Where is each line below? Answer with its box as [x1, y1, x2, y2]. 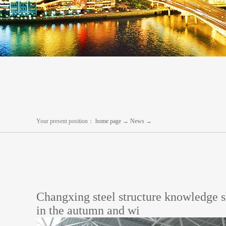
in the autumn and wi [36, 204, 140, 217]
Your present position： [36, 118, 94, 125]
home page [95, 118, 121, 125]
